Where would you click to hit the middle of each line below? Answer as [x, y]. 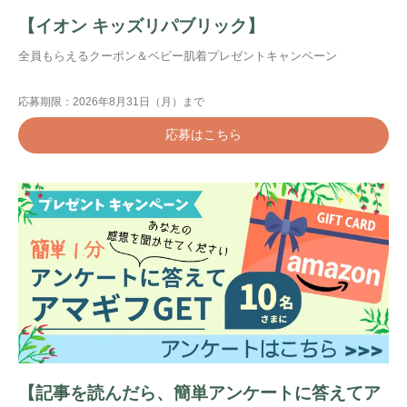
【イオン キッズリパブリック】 [141, 26]
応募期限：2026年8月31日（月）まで [111, 101]
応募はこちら [203, 134]
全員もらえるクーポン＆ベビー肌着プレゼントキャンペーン [178, 55]
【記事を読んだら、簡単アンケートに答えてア [199, 393]
